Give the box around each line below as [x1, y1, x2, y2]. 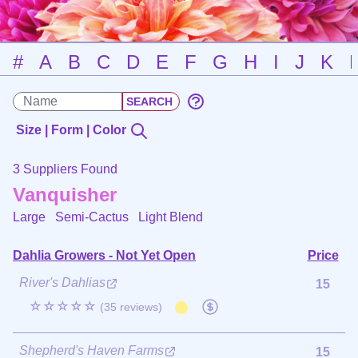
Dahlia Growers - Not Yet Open [13, 248, 196, 262]
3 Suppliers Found [13, 161, 117, 176]
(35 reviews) [100, 300, 162, 313]
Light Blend [138, 209, 203, 224]
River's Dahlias [19, 275, 105, 289]
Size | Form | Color [16, 123, 129, 137]
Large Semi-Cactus [13, 209, 138, 224]
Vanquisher [13, 183, 117, 205]
